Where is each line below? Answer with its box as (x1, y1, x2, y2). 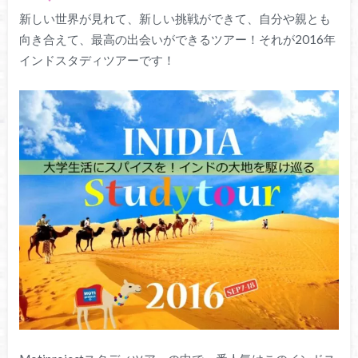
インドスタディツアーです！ (18, 52, 175, 67)
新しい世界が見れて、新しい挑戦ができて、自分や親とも (18, 10, 331, 26)
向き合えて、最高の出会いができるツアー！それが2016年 (18, 31, 336, 46)
